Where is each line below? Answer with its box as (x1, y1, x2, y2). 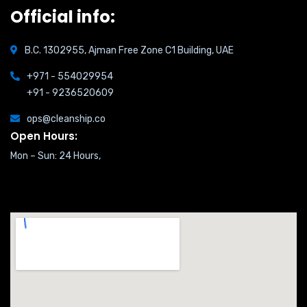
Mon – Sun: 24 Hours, (10, 150, 101, 162)
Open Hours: (10, 129, 77, 143)
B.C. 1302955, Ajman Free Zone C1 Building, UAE (25, 45, 234, 56)
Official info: (10, 5, 115, 28)
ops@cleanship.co (27, 113, 106, 125)
